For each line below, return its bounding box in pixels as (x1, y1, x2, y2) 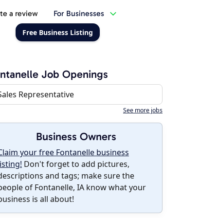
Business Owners (36, 130, 116, 143)
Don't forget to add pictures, (22, 159, 129, 169)
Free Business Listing (22, 28, 93, 37)
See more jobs (123, 106, 163, 114)
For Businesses (53, 9, 104, 18)
